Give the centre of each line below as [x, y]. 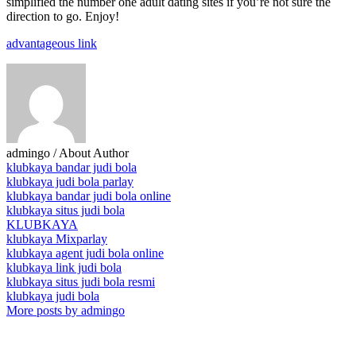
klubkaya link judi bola [64, 268]
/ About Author [91, 153]
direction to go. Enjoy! [63, 17]
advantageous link [52, 44]
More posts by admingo [66, 311]
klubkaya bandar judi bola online [89, 196]
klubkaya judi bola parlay [70, 182]
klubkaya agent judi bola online [85, 253]
